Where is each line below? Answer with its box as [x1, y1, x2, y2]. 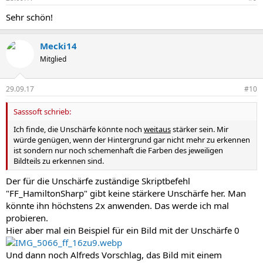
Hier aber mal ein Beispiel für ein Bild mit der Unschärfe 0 [6, 224, 240, 236]
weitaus [144, 124, 171, 135]
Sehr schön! [6, 11, 53, 23]
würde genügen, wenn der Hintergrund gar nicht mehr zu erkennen [14, 134, 250, 146]
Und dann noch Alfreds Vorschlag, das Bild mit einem [6, 248, 222, 261]
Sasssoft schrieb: [14, 106, 71, 117]
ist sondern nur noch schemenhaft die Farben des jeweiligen [14, 145, 223, 156]
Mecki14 [40, 39, 77, 52]
